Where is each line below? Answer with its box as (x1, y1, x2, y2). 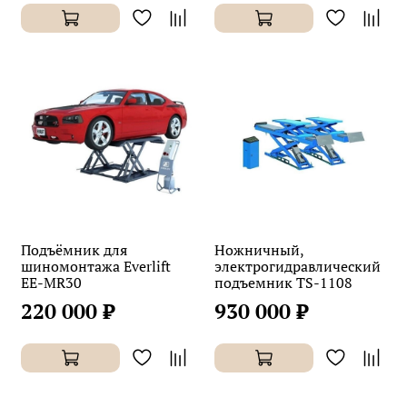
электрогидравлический (214, 255, 381, 276)
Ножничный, (214, 239, 303, 260)
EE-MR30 (21, 272, 82, 293)
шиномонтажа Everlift (21, 255, 171, 276)
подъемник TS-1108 (214, 272, 352, 293)
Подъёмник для (21, 239, 127, 260)
